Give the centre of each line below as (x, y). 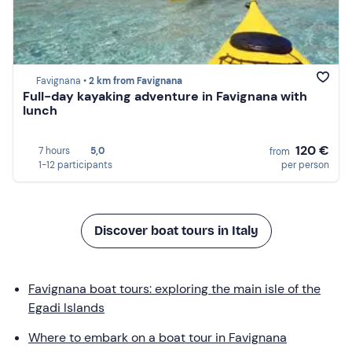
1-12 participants (75, 165)
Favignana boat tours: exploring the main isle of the (174, 288)
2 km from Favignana (136, 81)
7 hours (54, 150)
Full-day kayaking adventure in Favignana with (165, 97)
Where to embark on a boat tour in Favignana (158, 337)
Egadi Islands (66, 307)
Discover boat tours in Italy (176, 230)
